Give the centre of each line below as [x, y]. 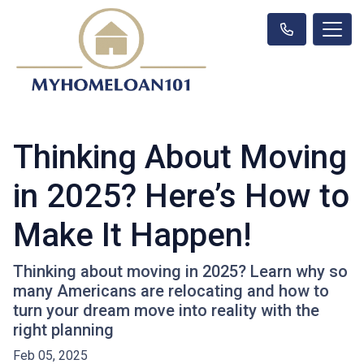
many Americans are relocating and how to [171, 290]
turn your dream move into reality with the [166, 310]
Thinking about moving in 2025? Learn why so [180, 271]
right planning [63, 329]
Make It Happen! [132, 235]
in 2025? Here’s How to [181, 196]
